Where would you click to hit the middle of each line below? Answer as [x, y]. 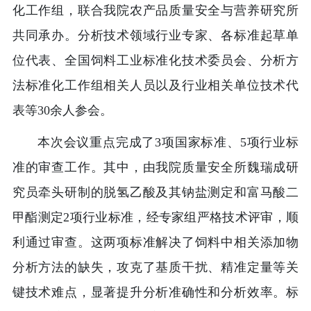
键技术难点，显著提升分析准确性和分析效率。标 [155, 293]
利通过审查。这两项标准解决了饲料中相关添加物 [155, 243]
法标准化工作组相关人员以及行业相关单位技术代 [155, 86]
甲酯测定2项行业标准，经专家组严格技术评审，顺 [155, 218]
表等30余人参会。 [62, 111]
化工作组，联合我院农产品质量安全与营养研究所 [155, 11]
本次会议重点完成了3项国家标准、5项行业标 [168, 143]
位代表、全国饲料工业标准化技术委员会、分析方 [155, 61]
